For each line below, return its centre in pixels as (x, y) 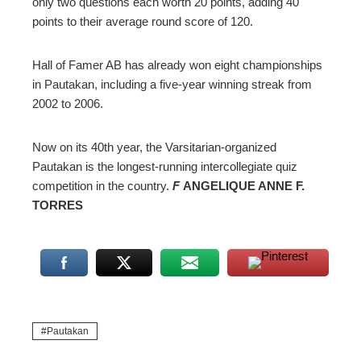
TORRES (58, 205)
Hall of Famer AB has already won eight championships (177, 64)
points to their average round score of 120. (143, 21)
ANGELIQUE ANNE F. (244, 185)
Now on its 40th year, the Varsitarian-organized (154, 147)
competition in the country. (102, 185)
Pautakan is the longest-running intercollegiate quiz (165, 166)
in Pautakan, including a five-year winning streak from (172, 84)
